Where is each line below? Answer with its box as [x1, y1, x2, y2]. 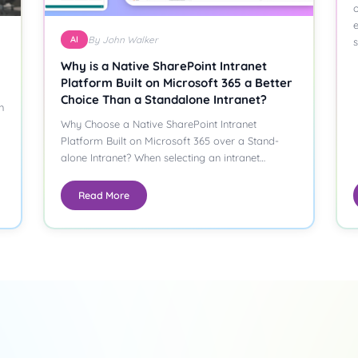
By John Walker [88, 33, 158, 46]
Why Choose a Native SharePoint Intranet [61, 117, 257, 130]
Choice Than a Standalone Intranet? [61, 91, 268, 107]
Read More [78, 189, 130, 201]
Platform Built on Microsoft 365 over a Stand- [61, 133, 280, 147]
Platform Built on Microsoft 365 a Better [61, 74, 293, 90]
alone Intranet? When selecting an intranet [61, 150, 261, 164]
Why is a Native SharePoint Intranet [61, 58, 268, 74]
